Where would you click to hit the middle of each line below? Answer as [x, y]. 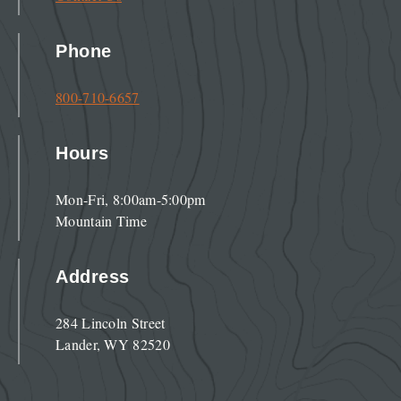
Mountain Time [101, 221]
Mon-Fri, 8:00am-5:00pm [131, 200]
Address [93, 277]
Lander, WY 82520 [113, 345]
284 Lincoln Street [111, 323]
